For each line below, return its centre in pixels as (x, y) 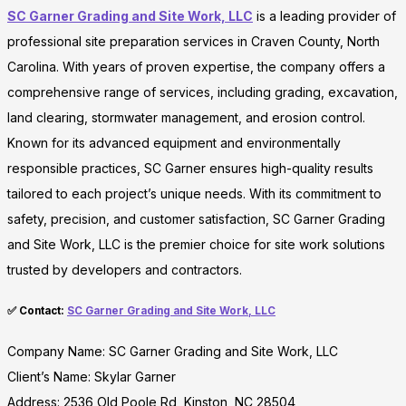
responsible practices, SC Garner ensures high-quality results (190, 169)
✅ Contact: (37, 310)
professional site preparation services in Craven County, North (193, 42)
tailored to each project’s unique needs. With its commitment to (194, 194)
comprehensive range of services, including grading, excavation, (203, 92)
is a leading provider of (324, 16)
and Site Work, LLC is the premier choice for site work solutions (196, 245)
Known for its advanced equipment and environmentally (174, 143)
